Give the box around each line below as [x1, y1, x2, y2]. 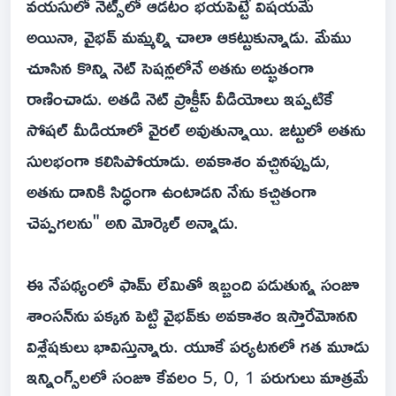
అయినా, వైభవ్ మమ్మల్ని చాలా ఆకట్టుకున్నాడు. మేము [27, 19, 351, 55]
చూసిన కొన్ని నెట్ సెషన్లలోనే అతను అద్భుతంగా [27, 49, 314, 86]
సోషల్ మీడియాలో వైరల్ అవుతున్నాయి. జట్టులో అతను [27, 111, 365, 148]
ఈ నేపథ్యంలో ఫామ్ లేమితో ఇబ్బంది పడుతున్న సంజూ [27, 266, 360, 302]
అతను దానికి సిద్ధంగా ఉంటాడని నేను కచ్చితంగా [27, 173, 316, 209]
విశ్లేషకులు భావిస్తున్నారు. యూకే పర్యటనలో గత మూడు [27, 328, 369, 364]
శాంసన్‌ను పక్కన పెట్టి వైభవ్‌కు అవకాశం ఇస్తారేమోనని [27, 297, 357, 333]
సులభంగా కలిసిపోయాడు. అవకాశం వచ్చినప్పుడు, [27, 142, 331, 179]
